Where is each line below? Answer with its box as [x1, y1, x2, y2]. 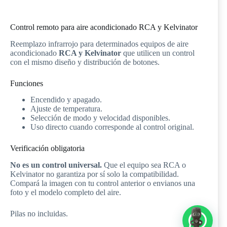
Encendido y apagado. [30, 95, 102, 104]
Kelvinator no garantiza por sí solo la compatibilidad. [10, 170, 179, 179]
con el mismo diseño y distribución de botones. [10, 57, 160, 66]
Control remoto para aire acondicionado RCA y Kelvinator [10, 22, 198, 31]
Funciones [10, 79, 43, 88]
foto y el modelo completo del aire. [10, 188, 121, 197]
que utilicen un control [121, 48, 195, 57]
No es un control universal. [10, 161, 102, 170]
